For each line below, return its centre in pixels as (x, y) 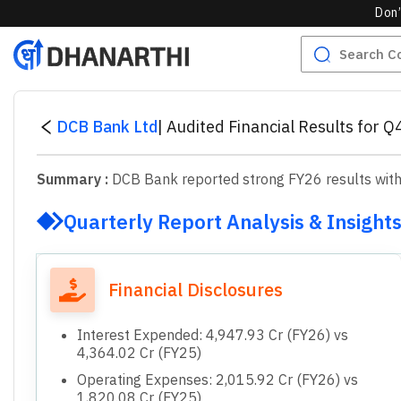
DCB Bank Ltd (107, 127)
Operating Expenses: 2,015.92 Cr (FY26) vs (218, 379)
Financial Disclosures (196, 289)
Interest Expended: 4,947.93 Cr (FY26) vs (213, 334)
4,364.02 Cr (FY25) (139, 352)
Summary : (74, 179)
